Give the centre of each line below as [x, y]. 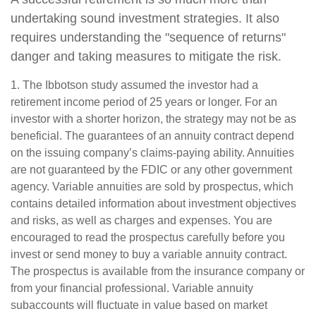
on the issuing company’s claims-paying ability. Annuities [152, 153]
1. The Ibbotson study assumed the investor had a [134, 85]
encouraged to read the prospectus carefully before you [148, 237]
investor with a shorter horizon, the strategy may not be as [153, 119]
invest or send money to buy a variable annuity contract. [149, 254]
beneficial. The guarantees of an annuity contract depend [152, 136]
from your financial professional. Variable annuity [132, 288]
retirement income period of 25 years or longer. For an [144, 102]
